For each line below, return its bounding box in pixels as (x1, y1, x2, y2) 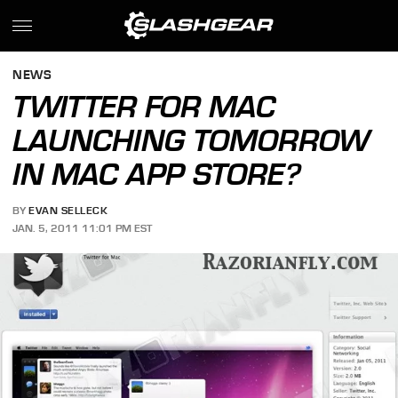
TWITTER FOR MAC (12, 89, 276, 124)
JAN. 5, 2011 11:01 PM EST (12, 221, 153, 235)
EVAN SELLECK (28, 204, 108, 218)
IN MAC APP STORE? (12, 156, 302, 192)
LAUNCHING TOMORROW (12, 123, 370, 158)
